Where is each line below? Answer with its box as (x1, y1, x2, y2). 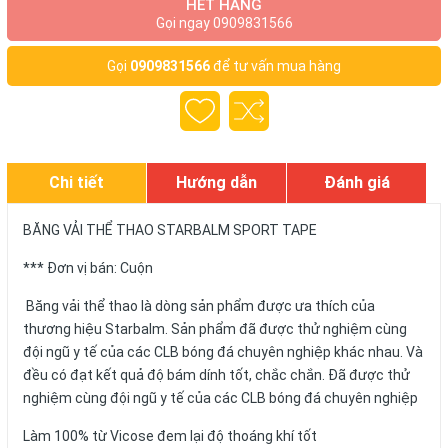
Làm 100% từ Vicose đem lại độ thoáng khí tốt (23, 428, 320, 444)
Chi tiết (49, 173, 104, 192)
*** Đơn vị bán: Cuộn (23, 260, 153, 276)
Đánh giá (323, 173, 390, 192)
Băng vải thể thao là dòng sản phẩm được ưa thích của (23, 298, 375, 314)
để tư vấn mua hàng (210, 58, 341, 74)
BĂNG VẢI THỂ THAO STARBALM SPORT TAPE (23, 222, 320, 238)
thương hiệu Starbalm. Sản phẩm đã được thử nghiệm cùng (23, 321, 407, 337)
